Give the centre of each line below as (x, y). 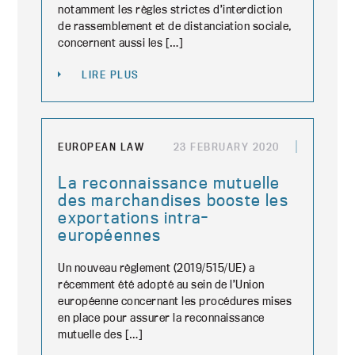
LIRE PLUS (111, 74)
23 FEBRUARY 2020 (226, 147)
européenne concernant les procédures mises (175, 301)
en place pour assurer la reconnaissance (161, 317)
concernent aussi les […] (121, 42)
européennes (110, 235)
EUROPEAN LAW (101, 147)
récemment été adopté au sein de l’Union (161, 284)
